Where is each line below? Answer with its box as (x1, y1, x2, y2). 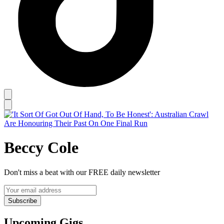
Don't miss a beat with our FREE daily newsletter (4, 167, 160, 176)
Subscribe (8, 196, 37, 204)
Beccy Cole (4, 138, 78, 157)
